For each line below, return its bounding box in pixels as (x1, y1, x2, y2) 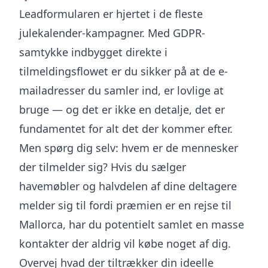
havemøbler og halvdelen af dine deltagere (19, 179, 237, 193)
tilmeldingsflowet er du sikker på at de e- (19, 64, 228, 78)
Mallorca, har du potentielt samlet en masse (19, 217, 244, 232)
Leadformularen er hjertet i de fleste (19, 7, 203, 21)
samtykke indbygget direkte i (19, 45, 167, 59)
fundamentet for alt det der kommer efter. (19, 121, 233, 136)
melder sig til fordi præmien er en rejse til (19, 198, 232, 212)
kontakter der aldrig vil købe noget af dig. (19, 236, 231, 251)
